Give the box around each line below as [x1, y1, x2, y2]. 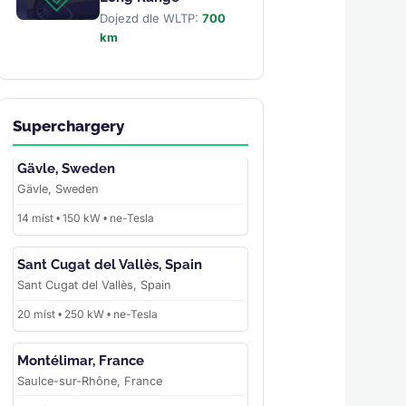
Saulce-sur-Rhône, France [16, 374, 162, 388]
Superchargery [12, 117, 124, 136]
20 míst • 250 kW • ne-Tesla [16, 307, 158, 321]
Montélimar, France [16, 353, 144, 369]
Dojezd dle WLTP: [99, 11, 202, 26]
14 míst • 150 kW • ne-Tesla [16, 211, 154, 226]
